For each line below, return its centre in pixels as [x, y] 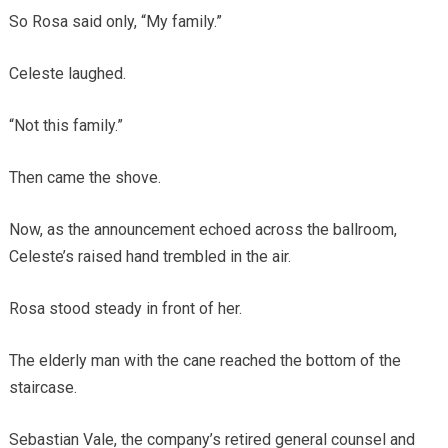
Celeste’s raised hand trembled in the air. [149, 256]
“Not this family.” [65, 125]
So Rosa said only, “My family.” [115, 21]
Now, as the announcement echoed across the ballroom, [202, 229]
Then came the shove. [84, 177]
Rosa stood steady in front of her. [125, 308]
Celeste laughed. [67, 73]
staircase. [42, 387]
